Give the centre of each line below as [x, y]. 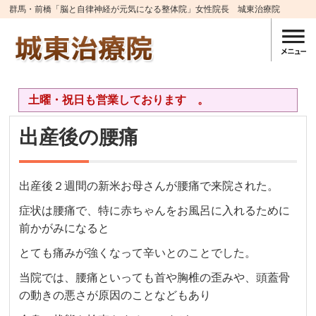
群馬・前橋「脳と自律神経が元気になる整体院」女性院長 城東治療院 [145, 9]
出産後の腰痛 [79, 138]
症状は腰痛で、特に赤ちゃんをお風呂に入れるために [155, 211]
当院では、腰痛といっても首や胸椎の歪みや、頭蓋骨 [155, 278]
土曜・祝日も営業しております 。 [129, 99]
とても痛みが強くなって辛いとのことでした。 [138, 253]
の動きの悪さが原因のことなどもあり [115, 296]
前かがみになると [65, 229]
